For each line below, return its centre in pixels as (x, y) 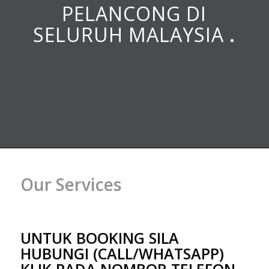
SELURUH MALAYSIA (131, 34)
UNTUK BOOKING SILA (99, 238)
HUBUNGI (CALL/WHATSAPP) (122, 254)
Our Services (71, 184)
